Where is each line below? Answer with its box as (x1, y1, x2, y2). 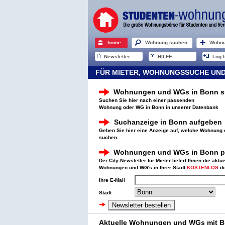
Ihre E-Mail (99, 177, 125, 183)
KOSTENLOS (187, 165, 218, 170)
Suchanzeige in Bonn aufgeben (114, 118, 222, 126)
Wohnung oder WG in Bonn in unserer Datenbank (99, 104, 218, 110)
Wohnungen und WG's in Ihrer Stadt (99, 165, 187, 170)
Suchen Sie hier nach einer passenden (99, 97, 194, 103)
